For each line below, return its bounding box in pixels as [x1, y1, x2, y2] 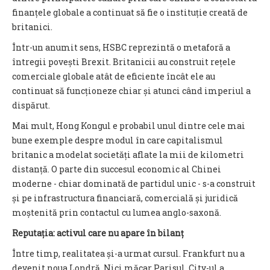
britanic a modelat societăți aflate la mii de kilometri [12, 149, 244, 160]
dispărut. [12, 99, 50, 111]
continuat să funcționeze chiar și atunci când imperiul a [12, 85, 251, 96]
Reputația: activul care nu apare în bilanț [12, 227, 184, 239]
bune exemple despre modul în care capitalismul [12, 134, 223, 146]
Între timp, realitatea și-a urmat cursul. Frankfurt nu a [12, 248, 245, 259]
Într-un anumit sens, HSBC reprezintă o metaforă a [12, 42, 230, 53]
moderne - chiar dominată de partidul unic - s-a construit [12, 178, 256, 189]
